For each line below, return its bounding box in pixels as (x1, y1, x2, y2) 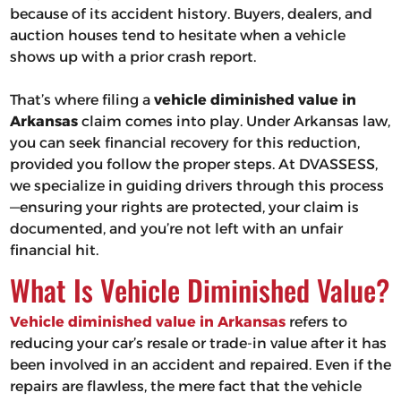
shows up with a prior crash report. (9, 48, 256, 66)
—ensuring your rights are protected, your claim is (9, 199, 359, 217)
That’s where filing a (9, 91, 154, 109)
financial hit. (9, 242, 98, 260)
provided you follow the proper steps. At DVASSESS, (9, 156, 378, 174)
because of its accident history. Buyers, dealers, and (9, 5, 372, 23)
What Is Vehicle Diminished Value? (9, 269, 389, 311)
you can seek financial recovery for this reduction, (9, 134, 360, 152)
